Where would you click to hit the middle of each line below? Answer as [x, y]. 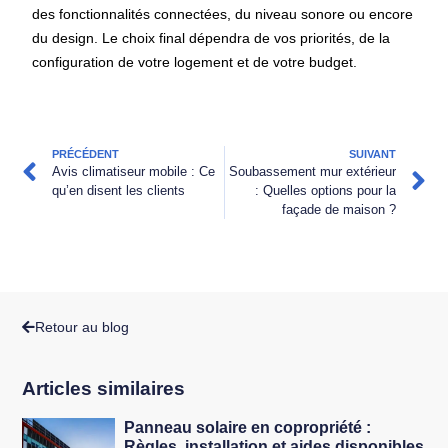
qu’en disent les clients [119, 191]
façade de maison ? [338, 210]
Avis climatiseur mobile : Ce [134, 172]
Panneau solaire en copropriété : [248, 427]
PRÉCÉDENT [86, 154]
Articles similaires [104, 388]
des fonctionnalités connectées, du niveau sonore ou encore [223, 13]
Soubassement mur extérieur [312, 172]
